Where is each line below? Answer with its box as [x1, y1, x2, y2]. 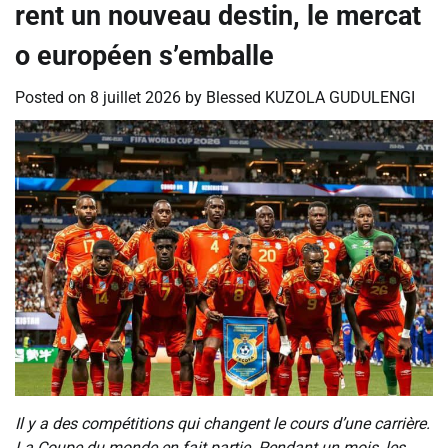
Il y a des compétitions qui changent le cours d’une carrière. [15, 413, 430, 433]
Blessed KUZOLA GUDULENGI [206, 88, 415, 107]
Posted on [15, 88, 90, 107]
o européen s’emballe [15, 40, 274, 72]
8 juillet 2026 [90, 88, 181, 107]
